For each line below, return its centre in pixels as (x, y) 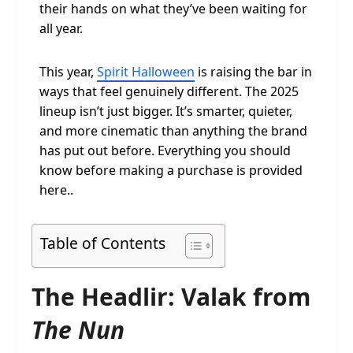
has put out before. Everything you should (165, 150)
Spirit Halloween (146, 72)
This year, (68, 72)
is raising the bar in (253, 72)
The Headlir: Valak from (171, 297)
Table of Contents (103, 243)
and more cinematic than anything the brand (173, 131)
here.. (56, 190)
